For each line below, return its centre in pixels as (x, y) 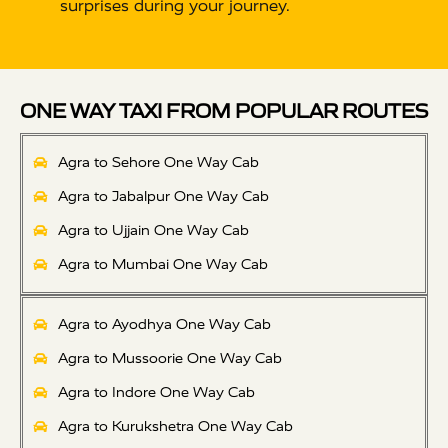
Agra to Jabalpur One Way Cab (163, 197)
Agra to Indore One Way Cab (156, 393)
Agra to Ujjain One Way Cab (153, 231)
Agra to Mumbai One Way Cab (162, 265)
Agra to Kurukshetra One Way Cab (175, 427)
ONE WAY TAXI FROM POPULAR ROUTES (224, 111)
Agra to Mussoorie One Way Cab (169, 359)
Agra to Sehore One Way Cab (158, 163)
